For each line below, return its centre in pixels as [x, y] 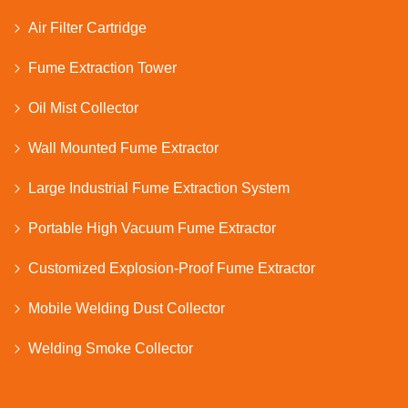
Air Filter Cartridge [87, 27]
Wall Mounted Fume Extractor [123, 148]
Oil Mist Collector [83, 107]
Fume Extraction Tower [102, 67]
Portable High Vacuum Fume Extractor [152, 228]
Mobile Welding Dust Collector [127, 308]
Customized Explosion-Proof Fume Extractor [172, 268]
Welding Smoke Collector [111, 348]
